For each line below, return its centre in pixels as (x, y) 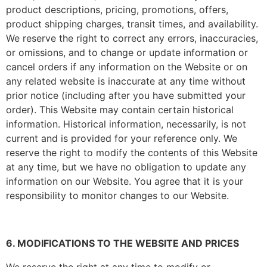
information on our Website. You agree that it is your (125, 181)
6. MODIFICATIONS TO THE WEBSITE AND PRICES (124, 243)
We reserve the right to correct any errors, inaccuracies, (132, 38)
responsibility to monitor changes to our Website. (119, 195)
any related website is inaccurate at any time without (126, 81)
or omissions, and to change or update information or (127, 52)
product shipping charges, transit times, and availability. (132, 24)
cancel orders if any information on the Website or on (127, 67)
